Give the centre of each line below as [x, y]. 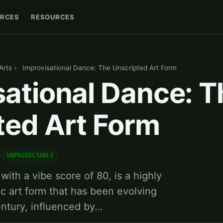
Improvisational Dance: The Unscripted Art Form [100, 68]
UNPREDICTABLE [30, 156]
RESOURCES [53, 17]
